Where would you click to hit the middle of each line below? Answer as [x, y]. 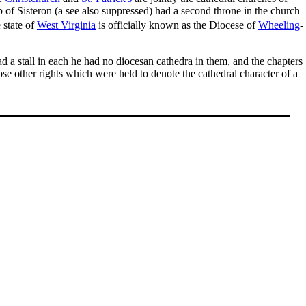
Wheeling [279, 25]
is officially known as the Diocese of [177, 25]
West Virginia [66, 25]
